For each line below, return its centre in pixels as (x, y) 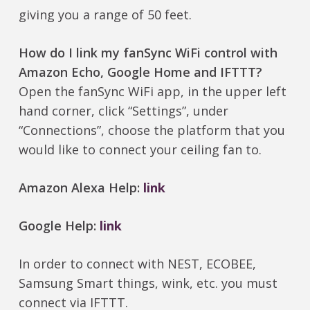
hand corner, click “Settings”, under (123, 111)
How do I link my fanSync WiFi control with (148, 53)
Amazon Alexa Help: (81, 188)
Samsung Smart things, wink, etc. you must (148, 283)
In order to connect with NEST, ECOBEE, (137, 264)
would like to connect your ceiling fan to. (140, 150)
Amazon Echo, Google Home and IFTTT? (140, 72)
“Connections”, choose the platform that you (152, 130)
